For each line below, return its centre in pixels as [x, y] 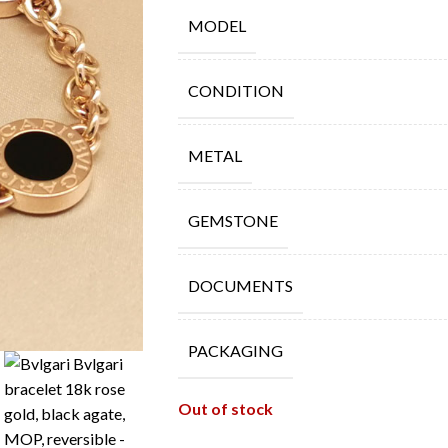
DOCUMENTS [240, 285]
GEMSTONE [232, 220]
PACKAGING [235, 350]
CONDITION [235, 90]
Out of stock [225, 408]
